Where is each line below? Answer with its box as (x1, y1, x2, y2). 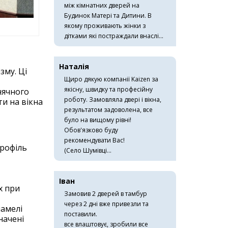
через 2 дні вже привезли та (64, 199, 149, 208)
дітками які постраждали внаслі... (64, 32, 163, 40)
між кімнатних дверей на (64, 1, 139, 10)
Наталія (59, 62, 89, 71)
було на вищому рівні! (64, 116, 131, 124)
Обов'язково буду (64, 126, 118, 134)
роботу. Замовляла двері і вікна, (64, 95, 161, 104)
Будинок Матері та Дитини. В (64, 11, 152, 20)
